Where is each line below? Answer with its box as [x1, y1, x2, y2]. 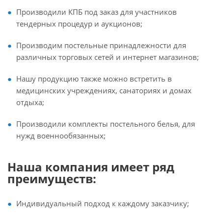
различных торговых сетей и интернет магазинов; [16, 52, 199, 62]
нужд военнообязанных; [16, 131, 106, 140]
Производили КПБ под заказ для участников [16, 7, 177, 17]
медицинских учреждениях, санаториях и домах [16, 85, 192, 95]
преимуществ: [7, 170, 96, 187]
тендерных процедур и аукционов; [16, 19, 142, 28]
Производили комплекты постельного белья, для [16, 119, 195, 129]
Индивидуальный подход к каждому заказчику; [16, 198, 189, 208]
